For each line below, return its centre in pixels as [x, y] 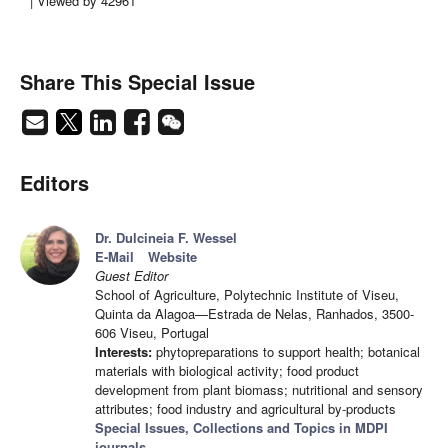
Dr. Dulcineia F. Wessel [166, 238]
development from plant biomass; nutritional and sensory [259, 390]
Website [172, 257]
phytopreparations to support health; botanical [286, 352]
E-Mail [114, 257]
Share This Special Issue [137, 82]
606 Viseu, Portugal [152, 333]
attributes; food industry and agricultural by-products [245, 409]
